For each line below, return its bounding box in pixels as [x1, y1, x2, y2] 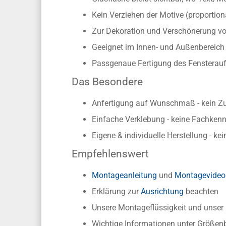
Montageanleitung [92, 171, 157, 180]
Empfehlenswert [72, 148, 149, 160]
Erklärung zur [92, 187, 141, 196]
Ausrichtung [141, 187, 184, 196]
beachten [184, 187, 219, 196]
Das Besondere [72, 76, 143, 88]
